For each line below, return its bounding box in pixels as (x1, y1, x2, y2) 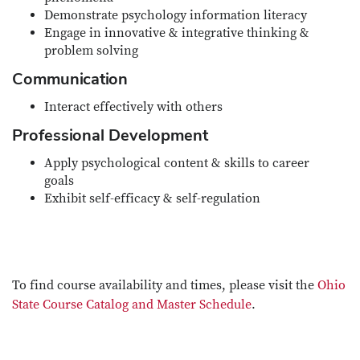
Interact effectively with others (44, 99, 223, 115)
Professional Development (12, 125, 208, 145)
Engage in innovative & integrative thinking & (44, 25, 309, 41)
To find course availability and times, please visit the (12, 277, 317, 293)
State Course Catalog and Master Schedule (12, 297, 252, 313)
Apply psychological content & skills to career (44, 155, 309, 171)
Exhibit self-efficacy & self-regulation (44, 190, 260, 207)
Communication (12, 68, 128, 89)
